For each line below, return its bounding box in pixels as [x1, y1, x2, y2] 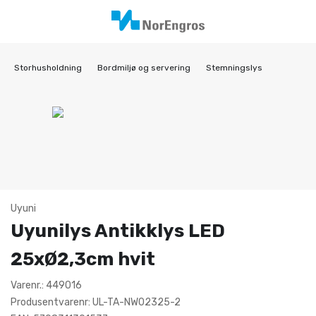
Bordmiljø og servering [97, 63, 190, 73]
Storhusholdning [14, 63, 82, 73]
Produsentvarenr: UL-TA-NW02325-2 [11, 296, 181, 308]
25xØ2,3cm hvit [11, 248, 155, 270]
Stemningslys [206, 63, 262, 73]
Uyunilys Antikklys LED [11, 220, 225, 242]
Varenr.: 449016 [11, 279, 82, 291]
